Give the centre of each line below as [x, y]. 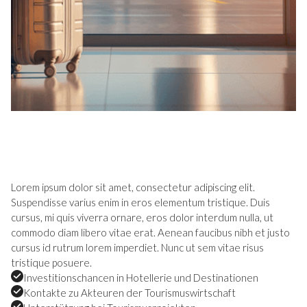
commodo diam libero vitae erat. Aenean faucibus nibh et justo [150, 232]
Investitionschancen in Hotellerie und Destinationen [141, 278]
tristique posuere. [51, 262]
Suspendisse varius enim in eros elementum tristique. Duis [140, 202]
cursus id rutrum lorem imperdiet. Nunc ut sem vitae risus [137, 247]
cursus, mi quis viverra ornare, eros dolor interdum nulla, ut [142, 217]
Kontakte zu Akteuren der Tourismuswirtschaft [130, 293]
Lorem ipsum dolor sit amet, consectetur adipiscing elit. [133, 187]
